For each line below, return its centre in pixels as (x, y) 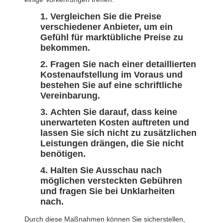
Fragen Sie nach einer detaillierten (123, 64)
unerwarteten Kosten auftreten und (115, 123)
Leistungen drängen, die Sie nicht (112, 144)
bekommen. (65, 48)
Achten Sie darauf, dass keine (114, 112)
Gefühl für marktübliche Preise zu (112, 38)
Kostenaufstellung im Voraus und (111, 75)
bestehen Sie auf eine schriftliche (111, 85)
